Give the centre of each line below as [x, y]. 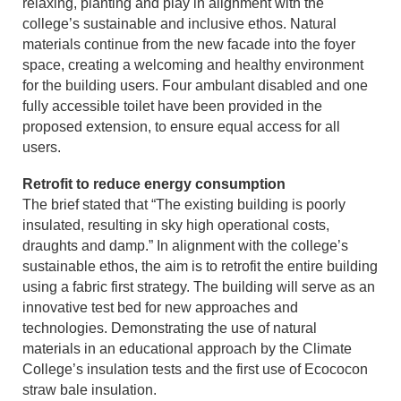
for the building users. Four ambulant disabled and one [196, 85]
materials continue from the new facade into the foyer [189, 44]
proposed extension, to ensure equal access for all [182, 127]
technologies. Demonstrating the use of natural [170, 328]
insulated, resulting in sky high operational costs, [176, 225]
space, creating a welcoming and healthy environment [193, 65]
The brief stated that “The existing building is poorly [184, 205]
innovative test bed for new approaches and [161, 307]
